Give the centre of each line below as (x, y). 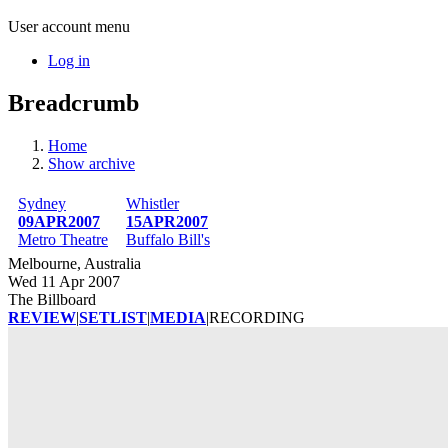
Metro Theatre (63, 239)
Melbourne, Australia (74, 263)
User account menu (69, 26)
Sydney (42, 203)
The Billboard (52, 299)
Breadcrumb (73, 102)
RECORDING (257, 317)
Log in (69, 60)
